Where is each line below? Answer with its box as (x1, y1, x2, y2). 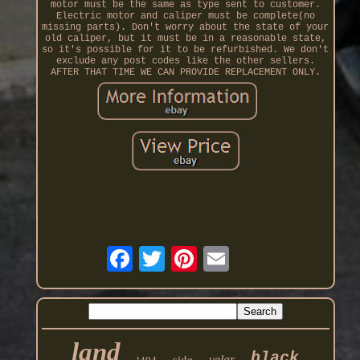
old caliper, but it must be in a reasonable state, (44, 33, 326, 45)
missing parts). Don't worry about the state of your (42, 22, 329, 34)
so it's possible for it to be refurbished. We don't (42, 44, 329, 56)
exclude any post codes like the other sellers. (55, 55, 315, 67)
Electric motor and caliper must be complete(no (55, 10, 315, 22)
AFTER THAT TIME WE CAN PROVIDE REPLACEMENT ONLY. (50, 67, 321, 79)
